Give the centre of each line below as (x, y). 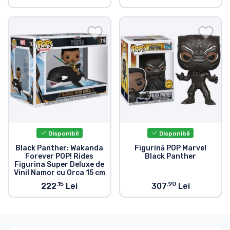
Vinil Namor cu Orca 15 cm (59, 173)
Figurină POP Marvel (171, 148)
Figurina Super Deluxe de (60, 165)
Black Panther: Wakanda (60, 148)
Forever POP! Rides (60, 157)
